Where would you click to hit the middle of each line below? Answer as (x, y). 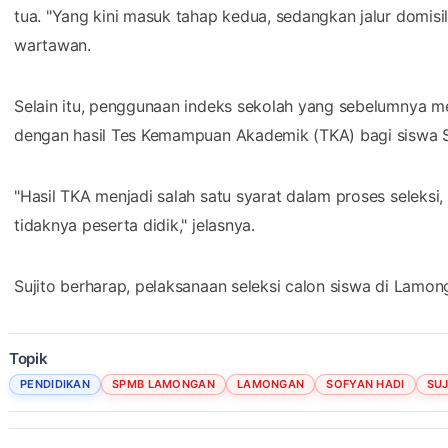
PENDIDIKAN (55, 383)
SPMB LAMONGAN (163, 383)
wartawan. (52, 44)
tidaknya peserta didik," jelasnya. (134, 224)
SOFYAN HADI (365, 383)
